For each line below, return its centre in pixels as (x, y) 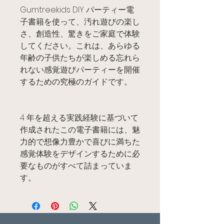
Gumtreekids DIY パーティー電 (77, 10)
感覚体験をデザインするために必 (80, 154)
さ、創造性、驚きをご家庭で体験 (80, 34)
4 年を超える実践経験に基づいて (79, 118)
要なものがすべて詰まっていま (76, 166)
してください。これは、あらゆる (80, 46)
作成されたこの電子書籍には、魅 (80, 130)
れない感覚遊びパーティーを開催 (80, 70)
